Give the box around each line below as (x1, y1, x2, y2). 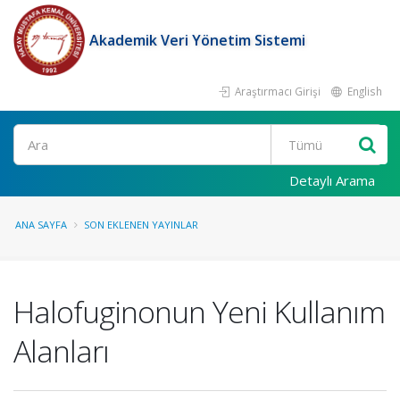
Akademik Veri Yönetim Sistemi (89, 30, 305, 50)
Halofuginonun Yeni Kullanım (13, 291, 385, 332)
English (345, 84, 382, 98)
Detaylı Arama (289, 171, 375, 189)
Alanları (13, 330, 109, 371)
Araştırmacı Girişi (232, 84, 321, 98)
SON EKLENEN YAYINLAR (84, 218, 198, 231)
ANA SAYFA (15, 218, 67, 231)
